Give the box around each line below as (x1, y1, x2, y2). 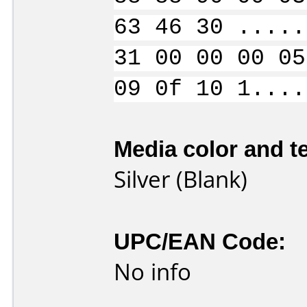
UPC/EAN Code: (114, 225, 286, 256)
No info (114, 256, 191, 287)
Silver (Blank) (114, 164, 247, 195)
